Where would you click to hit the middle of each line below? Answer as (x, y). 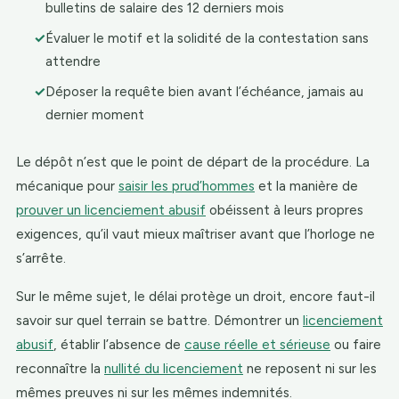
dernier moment (95, 115)
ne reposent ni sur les (310, 368)
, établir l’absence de (119, 344)
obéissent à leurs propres (285, 210)
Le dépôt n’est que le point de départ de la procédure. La (193, 162)
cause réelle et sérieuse (257, 344)
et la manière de (306, 186)
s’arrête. (41, 258)
